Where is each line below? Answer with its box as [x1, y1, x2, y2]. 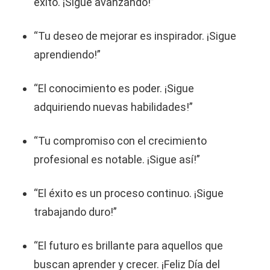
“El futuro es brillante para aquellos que [34, 239, 223, 252]
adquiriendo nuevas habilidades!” [34, 101, 193, 113]
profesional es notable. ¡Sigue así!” [34, 153, 200, 166]
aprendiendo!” [34, 48, 101, 61]
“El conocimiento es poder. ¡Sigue [34, 82, 194, 95]
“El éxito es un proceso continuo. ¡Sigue [34, 187, 224, 199]
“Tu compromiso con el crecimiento [34, 134, 207, 147]
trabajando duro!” [34, 206, 117, 218]
